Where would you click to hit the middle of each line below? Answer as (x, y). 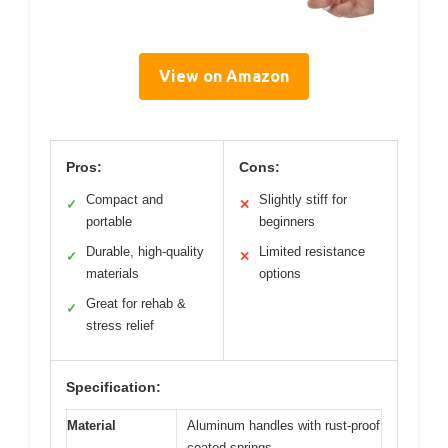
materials (112, 274)
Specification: (113, 387)
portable (109, 222)
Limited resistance (312, 252)
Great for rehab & (136, 304)
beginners (287, 222)
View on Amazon (224, 76)
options (280, 274)
